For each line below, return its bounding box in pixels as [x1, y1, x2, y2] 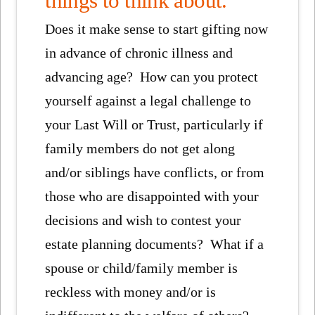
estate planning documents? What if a [45, 236, 264, 252]
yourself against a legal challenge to [45, 93, 252, 109]
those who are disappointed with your [45, 188, 259, 205]
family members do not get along [45, 141, 236, 157]
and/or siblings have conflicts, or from [45, 165, 265, 181]
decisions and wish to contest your [45, 212, 242, 229]
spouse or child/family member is [45, 260, 238, 276]
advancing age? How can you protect [45, 69, 259, 85]
